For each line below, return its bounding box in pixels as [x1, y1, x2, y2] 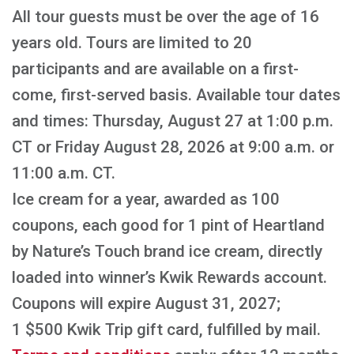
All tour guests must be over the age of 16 [12, 7, 319, 26]
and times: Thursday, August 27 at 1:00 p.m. [12, 111, 333, 130]
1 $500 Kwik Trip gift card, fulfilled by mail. [12, 320, 321, 339]
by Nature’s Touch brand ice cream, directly [12, 242, 322, 261]
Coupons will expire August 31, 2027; [12, 294, 281, 313]
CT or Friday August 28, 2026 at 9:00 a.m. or [12, 137, 334, 156]
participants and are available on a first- [12, 59, 299, 78]
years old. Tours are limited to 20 [12, 33, 252, 52]
